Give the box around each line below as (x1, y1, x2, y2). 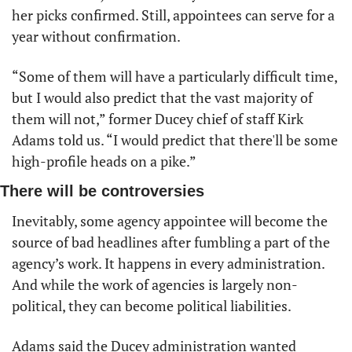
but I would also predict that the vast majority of (12, 87, 313, 107)
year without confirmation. (12, 26, 181, 46)
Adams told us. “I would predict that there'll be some (12, 130, 338, 149)
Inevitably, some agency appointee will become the (12, 211, 328, 230)
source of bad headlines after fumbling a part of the (12, 232, 330, 251)
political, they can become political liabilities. (12, 295, 294, 315)
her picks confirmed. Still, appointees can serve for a (12, 5, 335, 24)
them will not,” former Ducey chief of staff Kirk (12, 108, 303, 128)
